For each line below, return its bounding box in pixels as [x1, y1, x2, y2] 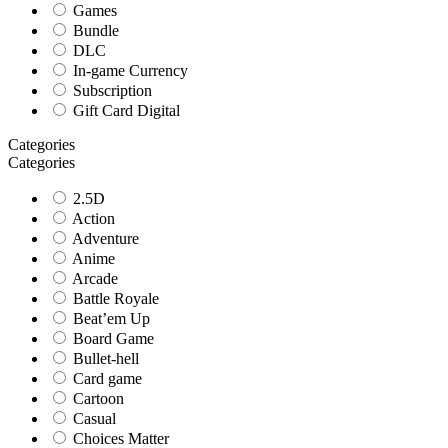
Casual [69, 410, 116, 428]
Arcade [69, 270, 118, 288]
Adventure [69, 230, 139, 248]
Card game [69, 370, 142, 388]
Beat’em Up [69, 310, 150, 328]
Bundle [69, 22, 119, 40]
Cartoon [69, 390, 124, 408]
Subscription [69, 82, 152, 100]
